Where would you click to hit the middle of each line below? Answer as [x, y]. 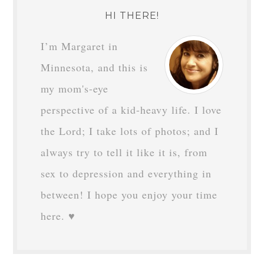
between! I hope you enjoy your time [129, 194]
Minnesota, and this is [95, 67]
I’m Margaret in [80, 46]
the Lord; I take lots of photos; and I [130, 131]
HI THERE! [132, 16]
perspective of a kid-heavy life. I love [131, 110]
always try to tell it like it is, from [124, 152]
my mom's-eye [75, 88]
